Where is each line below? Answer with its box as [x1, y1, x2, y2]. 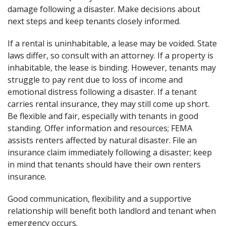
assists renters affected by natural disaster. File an [8, 134, 197, 146]
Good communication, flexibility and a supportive [8, 193, 191, 204]
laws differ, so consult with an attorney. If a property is [8, 49, 213, 61]
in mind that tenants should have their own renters [8, 158, 201, 170]
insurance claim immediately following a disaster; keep [8, 146, 212, 158]
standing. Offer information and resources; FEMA [8, 122, 192, 134]
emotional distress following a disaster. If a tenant [8, 86, 197, 97]
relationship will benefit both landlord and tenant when [8, 205, 216, 216]
